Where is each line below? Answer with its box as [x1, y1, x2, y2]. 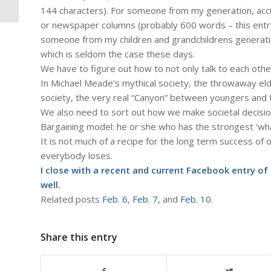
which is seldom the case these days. [41, 47, 195, 60]
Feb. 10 [180, 192, 211, 205]
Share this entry [41, 230, 117, 244]
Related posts [41, 192, 102, 205]
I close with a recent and [41, 163, 151, 176]
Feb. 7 [132, 192, 158, 205]
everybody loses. [41, 149, 113, 162]
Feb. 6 [102, 192, 128, 205]
